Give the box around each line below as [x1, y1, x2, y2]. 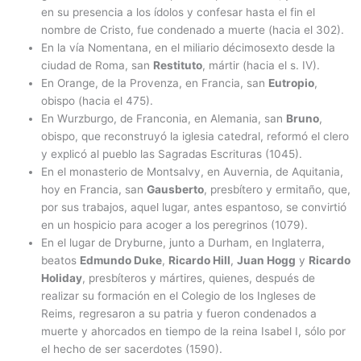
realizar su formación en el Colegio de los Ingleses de [41, 289, 317, 302]
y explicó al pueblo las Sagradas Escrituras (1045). [41, 147, 303, 160]
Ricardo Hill [168, 254, 231, 267]
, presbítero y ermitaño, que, [204, 183, 351, 196]
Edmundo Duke [80, 254, 163, 267]
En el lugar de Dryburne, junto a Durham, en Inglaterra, [41, 236, 326, 249]
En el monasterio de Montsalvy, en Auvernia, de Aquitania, [41, 165, 344, 178]
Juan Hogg [237, 254, 297, 267]
